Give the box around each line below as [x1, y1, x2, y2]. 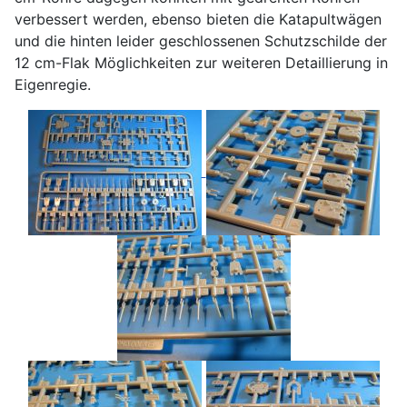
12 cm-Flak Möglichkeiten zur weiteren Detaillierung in [15, 53, 388, 72]
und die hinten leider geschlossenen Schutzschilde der [15, 31, 387, 50]
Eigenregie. [15, 74, 91, 94]
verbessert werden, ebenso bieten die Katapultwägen [15, 9, 382, 28]
